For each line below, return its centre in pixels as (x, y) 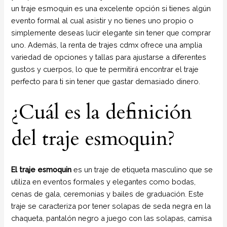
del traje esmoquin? (93, 139)
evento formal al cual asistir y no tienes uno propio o (103, 20)
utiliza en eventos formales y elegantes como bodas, (104, 182)
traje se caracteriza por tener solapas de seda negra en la (111, 206)
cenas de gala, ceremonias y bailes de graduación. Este (108, 194)
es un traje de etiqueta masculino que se (142, 170)
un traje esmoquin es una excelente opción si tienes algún (111, 8)
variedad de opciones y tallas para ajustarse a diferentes (109, 57)
